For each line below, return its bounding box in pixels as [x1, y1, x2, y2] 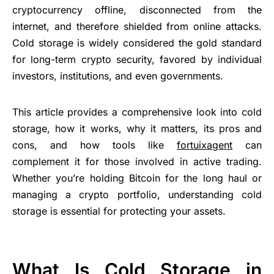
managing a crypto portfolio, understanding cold [12, 188, 262, 201]
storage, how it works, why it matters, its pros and [12, 122, 262, 135]
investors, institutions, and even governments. [12, 69, 223, 82]
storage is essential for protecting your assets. [12, 204, 226, 217]
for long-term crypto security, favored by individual [12, 53, 262, 65]
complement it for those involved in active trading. [12, 155, 262, 168]
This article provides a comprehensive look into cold [12, 105, 262, 118]
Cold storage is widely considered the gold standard [12, 36, 262, 49]
